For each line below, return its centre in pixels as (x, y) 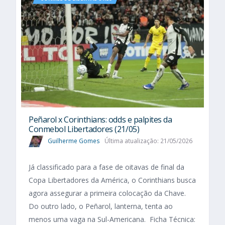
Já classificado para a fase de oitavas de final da (106, 167)
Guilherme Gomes (74, 141)
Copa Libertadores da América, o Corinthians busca (112, 180)
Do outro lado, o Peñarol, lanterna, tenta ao (101, 206)
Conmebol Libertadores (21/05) (85, 129)
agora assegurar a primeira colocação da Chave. (107, 193)
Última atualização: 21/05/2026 (148, 141)
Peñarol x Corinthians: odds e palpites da (100, 120)
